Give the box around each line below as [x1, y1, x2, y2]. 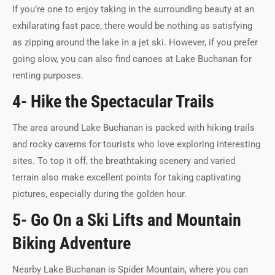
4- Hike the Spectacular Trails [12, 91, 214, 112]
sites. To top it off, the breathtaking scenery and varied [12, 155, 235, 166]
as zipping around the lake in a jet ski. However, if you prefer [12, 37, 258, 48]
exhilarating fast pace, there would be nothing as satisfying [12, 20, 252, 31]
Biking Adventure [12, 233, 131, 254]
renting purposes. [12, 70, 83, 81]
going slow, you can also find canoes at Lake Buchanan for [12, 53, 252, 64]
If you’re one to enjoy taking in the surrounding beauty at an [12, 4, 254, 15]
